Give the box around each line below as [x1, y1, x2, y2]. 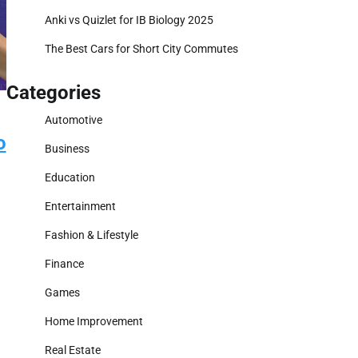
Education [45, 171, 95, 184]
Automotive [45, 113, 102, 126]
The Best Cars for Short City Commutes [45, 42, 238, 55]
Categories [6, 82, 101, 104]
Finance [45, 257, 84, 270]
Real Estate [45, 344, 101, 356]
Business [45, 142, 89, 155]
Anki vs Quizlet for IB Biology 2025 [45, 14, 213, 26]
